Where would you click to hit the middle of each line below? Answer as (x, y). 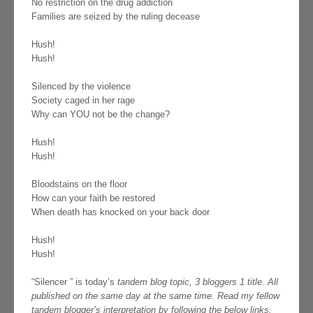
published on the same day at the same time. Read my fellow (155, 296)
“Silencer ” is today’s (74, 282)
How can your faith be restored (93, 198)
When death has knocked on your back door (121, 212)
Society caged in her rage (83, 101)
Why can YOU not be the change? (101, 115)
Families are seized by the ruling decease (116, 17)
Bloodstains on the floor (79, 184)
